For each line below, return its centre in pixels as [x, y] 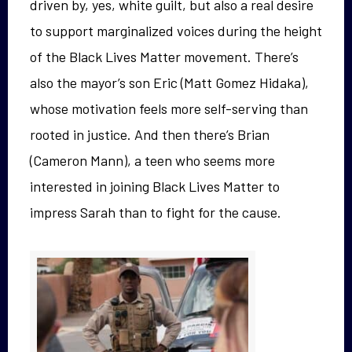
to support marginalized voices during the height [176, 31]
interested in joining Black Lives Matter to [155, 187]
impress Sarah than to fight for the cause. [156, 213]
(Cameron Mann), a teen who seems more [152, 161]
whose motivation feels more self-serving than [169, 109]
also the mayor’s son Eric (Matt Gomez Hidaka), [169, 83]
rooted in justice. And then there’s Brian [150, 135]
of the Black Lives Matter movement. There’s [164, 57]
